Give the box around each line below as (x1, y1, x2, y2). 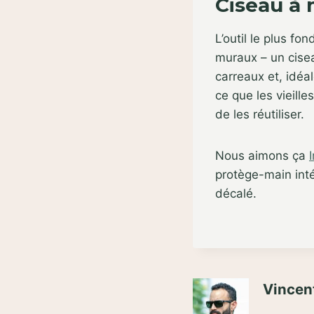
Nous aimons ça (215, 149, 309, 163)
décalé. (215, 186, 257, 201)
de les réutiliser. (215, 107, 304, 122)
